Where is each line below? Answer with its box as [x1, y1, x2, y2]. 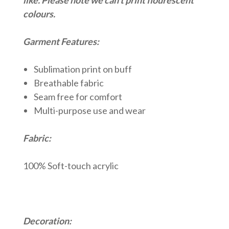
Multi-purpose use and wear [33, 104, 146, 116]
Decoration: [23, 215, 72, 226]
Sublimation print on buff [33, 63, 132, 75]
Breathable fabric [33, 77, 104, 88]
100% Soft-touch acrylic [23, 159, 119, 171]
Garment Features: [23, 35, 99, 47]
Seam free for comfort [33, 90, 122, 102]
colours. [23, 8, 57, 19]
